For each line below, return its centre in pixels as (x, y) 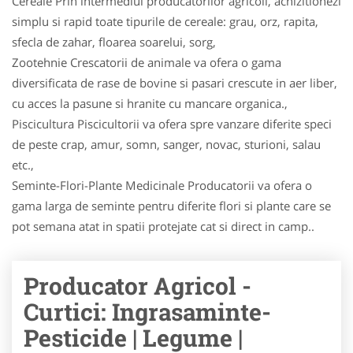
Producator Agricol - (137, 286)
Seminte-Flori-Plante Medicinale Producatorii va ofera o (162, 185)
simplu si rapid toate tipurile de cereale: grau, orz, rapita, (165, 21)
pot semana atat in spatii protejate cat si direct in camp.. (163, 226)
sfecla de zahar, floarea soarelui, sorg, (114, 42)
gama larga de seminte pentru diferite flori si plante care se (171, 206)
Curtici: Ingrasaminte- (147, 312)
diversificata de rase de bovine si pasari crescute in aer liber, (175, 83)
